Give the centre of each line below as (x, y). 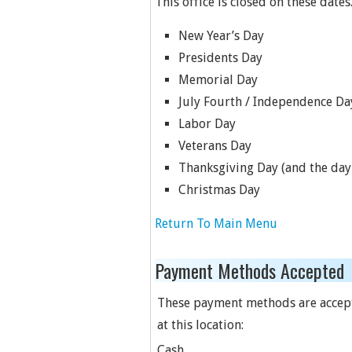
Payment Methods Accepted (249, 270)
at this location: (200, 325)
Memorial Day (218, 80)
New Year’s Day (221, 36)
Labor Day (207, 124)
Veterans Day (215, 146)
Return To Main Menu (216, 224)
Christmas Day (219, 190)
